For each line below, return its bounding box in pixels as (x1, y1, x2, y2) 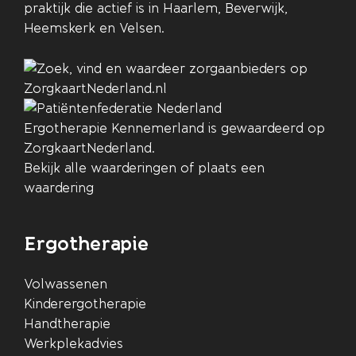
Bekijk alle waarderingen (24, 159, 176, 176)
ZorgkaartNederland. (24, 139, 155, 157)
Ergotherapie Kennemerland (24, 119, 204, 137)
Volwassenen (24, 275, 107, 292)
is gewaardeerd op (204, 119, 325, 137)
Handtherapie (24, 315, 110, 332)
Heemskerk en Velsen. (24, 20, 164, 37)
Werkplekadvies (24, 335, 123, 352)
